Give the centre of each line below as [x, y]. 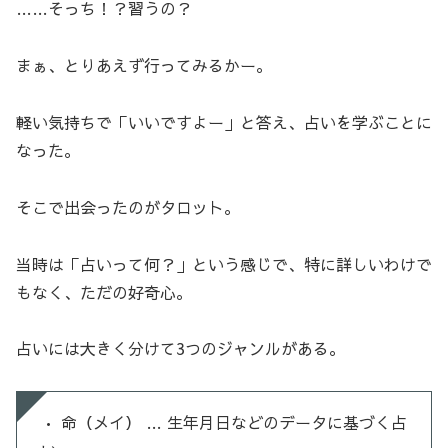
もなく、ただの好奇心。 [104, 291]
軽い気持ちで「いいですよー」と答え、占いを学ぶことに [224, 121]
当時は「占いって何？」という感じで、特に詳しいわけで [224, 263]
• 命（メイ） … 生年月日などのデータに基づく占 [224, 422]
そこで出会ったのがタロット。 [128, 206]
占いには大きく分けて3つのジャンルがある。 [180, 348]
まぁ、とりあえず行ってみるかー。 [144, 65]
